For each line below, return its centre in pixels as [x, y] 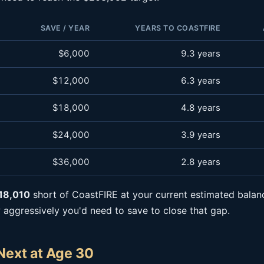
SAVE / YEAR [65, 28]
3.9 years [201, 135]
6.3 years [201, 81]
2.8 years [201, 162]
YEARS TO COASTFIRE [178, 28]
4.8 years [201, 108]
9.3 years [201, 54]
